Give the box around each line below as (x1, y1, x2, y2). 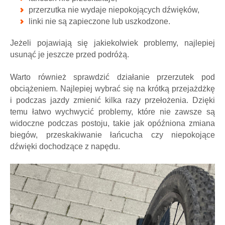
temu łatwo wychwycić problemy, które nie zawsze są (10, 107, 215, 116)
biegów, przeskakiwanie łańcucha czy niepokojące (10, 130, 215, 139)
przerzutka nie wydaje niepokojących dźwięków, (29, 5, 199, 14)
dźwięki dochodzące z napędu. (10, 142, 120, 151)
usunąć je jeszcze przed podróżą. (10, 50, 131, 59)
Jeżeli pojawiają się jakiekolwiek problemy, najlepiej (10, 38, 215, 47)
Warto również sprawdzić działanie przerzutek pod (10, 72, 215, 81)
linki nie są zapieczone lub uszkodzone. (29, 17, 170, 26)
